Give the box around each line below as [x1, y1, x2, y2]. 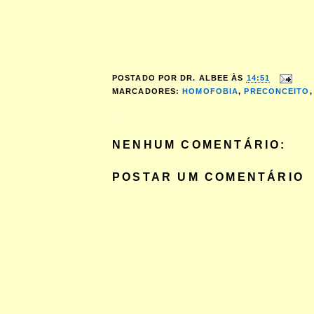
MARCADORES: [112, 87, 183, 95]
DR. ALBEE [180, 74, 229, 83]
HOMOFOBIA [182, 87, 239, 95]
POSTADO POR [112, 74, 181, 83]
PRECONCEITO [244, 87, 310, 95]
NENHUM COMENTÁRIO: [112, 138, 287, 151]
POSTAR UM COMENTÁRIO [112, 170, 304, 184]
